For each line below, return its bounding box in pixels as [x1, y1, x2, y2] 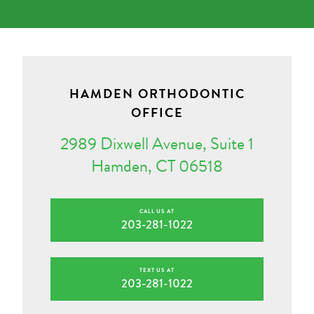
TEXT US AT [139, 266, 175, 275]
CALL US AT [139, 207, 175, 217]
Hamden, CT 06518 [91, 153, 223, 179]
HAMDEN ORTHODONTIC [69, 84, 245, 104]
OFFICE [130, 103, 184, 123]
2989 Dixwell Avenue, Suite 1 [60, 131, 254, 157]
